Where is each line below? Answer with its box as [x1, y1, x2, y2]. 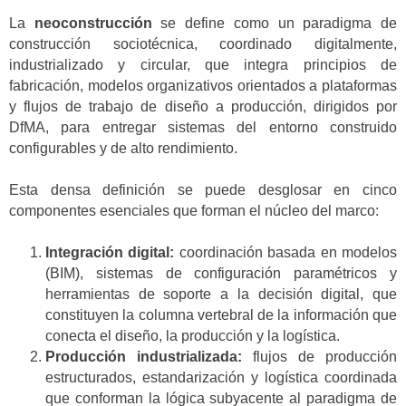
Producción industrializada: [45, 349, 242, 365]
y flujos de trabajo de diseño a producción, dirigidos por [9, 98, 397, 114]
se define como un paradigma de [151, 14, 398, 31]
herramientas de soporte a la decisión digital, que [45, 286, 397, 303]
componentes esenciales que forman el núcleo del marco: [9, 202, 379, 218]
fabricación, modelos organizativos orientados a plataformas [9, 77, 397, 93]
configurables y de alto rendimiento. [9, 140, 237, 156]
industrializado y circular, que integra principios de [9, 56, 397, 72]
